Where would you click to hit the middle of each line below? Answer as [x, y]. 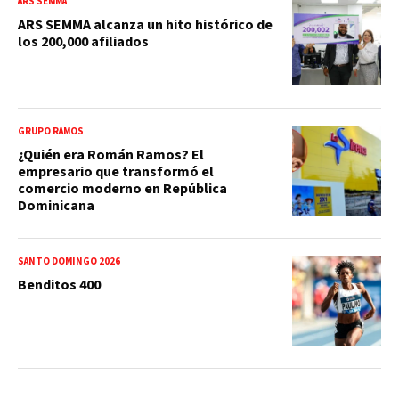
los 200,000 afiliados [83, 41]
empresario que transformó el [116, 171]
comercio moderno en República [122, 188]
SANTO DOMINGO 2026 [69, 261]
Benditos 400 [59, 285]
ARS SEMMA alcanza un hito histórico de [145, 24]
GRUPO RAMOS [51, 131]
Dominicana [56, 205]
